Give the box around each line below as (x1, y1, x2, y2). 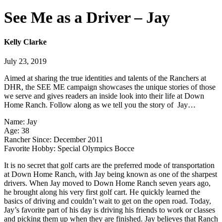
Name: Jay (4, 117, 37, 126)
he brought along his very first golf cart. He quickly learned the (4, 188, 200, 197)
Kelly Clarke (4, 37, 47, 46)
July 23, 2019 (4, 57, 47, 66)
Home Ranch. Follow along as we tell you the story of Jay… (4, 101, 196, 110)
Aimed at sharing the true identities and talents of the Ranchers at (4, 74, 206, 83)
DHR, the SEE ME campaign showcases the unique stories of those (4, 83, 216, 92)
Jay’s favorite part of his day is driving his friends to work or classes (4, 206, 215, 215)
